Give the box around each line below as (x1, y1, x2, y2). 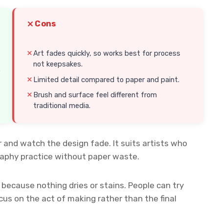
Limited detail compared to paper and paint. (33, 75, 180, 84)
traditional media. (33, 101, 91, 110)
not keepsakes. (33, 60, 83, 69)
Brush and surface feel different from (33, 90, 157, 100)
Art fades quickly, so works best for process (33, 49, 181, 58)
